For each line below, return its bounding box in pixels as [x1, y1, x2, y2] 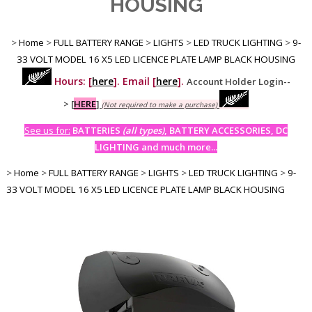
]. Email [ [113, 74, 156, 88]
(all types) [123, 123, 164, 136]
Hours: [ [51, 74, 92, 88]
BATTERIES [72, 123, 123, 136]
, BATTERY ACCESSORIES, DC [164, 123, 288, 136]
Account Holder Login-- [186, 75, 290, 88]
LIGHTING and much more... [95, 140, 217, 153]
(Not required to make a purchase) [102, 99, 217, 109]
